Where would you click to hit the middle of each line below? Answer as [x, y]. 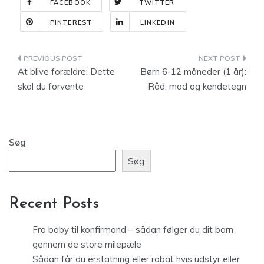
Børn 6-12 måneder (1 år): [193, 72]
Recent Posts [54, 204]
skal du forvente [51, 86]
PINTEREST [71, 22]
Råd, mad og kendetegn [197, 86]
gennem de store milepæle [87, 245]
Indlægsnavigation [83, 60]
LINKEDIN [157, 22]
